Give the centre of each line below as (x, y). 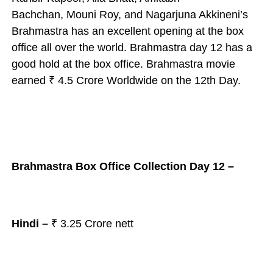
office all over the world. (70, 48)
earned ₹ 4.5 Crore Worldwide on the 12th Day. (126, 80)
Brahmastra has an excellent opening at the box (127, 31)
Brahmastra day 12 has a (191, 48)
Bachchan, (39, 15)
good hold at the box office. (79, 64)
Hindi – (30, 224)
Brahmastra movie (190, 64)
